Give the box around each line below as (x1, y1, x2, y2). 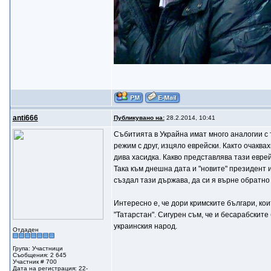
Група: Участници (12, 245, 63, 252)
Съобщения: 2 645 (12, 252, 67, 258)
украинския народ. (113, 222, 177, 230)
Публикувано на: (113, 114, 165, 121)
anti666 (12, 114, 38, 122)
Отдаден (12, 226, 39, 233)
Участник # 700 (12, 258, 57, 265)
